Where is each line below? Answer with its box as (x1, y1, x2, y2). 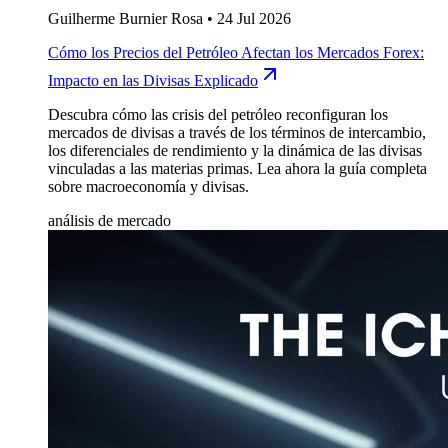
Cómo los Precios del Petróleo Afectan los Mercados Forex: (48, 44, 424, 62)
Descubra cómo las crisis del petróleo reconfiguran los (48, 106, 388, 124)
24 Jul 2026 (217, 10, 291, 28)
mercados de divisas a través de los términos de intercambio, (48, 124, 426, 142)
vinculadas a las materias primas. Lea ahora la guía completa (48, 160, 427, 178)
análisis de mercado (48, 212, 171, 230)
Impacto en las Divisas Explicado (48, 72, 258, 90)
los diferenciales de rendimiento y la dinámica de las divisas (48, 142, 422, 160)
